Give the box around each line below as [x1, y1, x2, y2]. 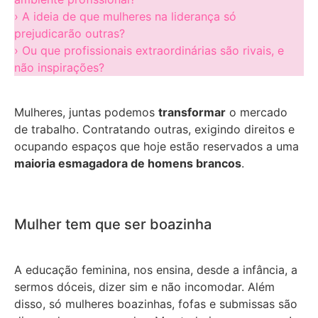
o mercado [226, 104, 287, 119]
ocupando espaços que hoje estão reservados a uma [14, 138, 299, 153]
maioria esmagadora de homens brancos [14, 155, 241, 170]
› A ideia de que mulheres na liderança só [14, 9, 236, 24]
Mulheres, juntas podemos [14, 104, 158, 119]
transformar [158, 104, 226, 119]
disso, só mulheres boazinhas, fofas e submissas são [14, 297, 297, 312]
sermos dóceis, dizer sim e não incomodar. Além [14, 280, 275, 295]
